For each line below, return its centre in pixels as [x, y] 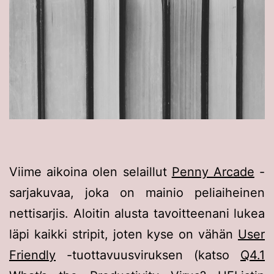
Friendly [32, 255]
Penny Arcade [213, 172]
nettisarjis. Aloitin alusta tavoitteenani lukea [137, 214]
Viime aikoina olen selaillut [91, 172]
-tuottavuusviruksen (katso [148, 255]
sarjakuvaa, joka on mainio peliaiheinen [137, 193]
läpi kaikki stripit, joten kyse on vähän [124, 235]
